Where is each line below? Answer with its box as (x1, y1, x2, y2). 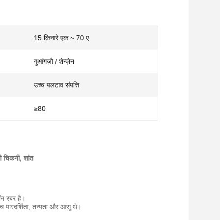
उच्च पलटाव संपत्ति (34, 81, 79, 89)
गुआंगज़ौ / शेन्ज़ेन (34, 57, 74, 65)
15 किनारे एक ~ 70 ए (34, 34, 89, 42)
